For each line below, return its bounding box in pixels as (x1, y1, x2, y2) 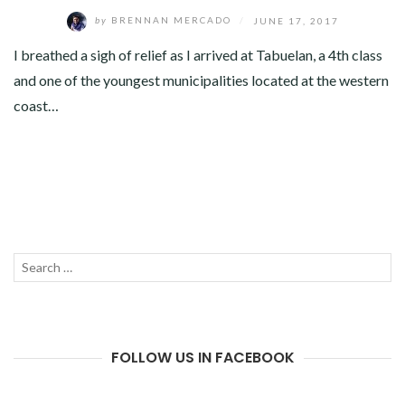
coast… (14, 96, 59, 114)
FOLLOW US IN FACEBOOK (110, 346, 295, 368)
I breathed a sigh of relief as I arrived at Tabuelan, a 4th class (14, 45, 382, 63)
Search (13, 256, 52, 272)
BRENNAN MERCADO (107, 14, 235, 26)
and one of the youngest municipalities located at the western (14, 71, 389, 89)
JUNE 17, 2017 (252, 14, 339, 26)
